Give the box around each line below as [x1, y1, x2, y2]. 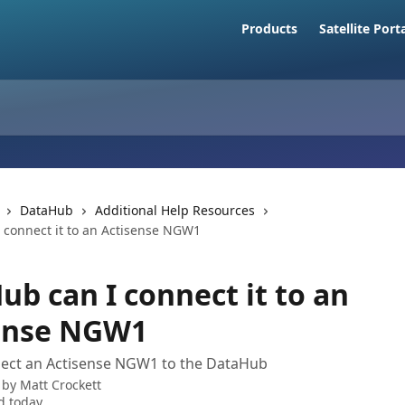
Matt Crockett [20, 376, 101, 393]
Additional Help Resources [95, 202, 255, 219]
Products [241, 20, 297, 37]
